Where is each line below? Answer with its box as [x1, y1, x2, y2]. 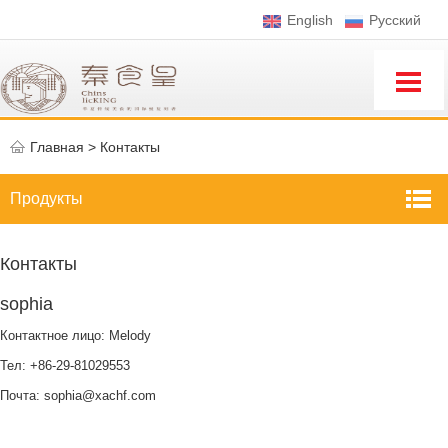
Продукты [10, 190, 83, 207]
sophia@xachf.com [44, 388, 156, 403]
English [283, 12, 333, 28]
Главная [30, 139, 84, 155]
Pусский [365, 12, 425, 28]
